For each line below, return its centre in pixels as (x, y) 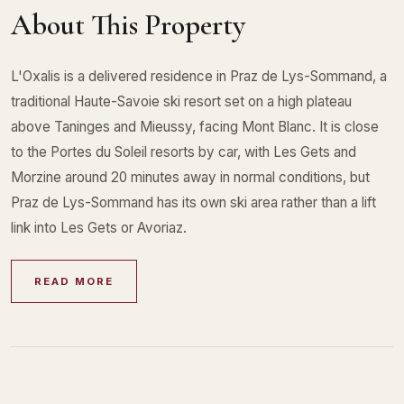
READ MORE (74, 282)
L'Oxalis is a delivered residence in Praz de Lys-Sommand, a (199, 76)
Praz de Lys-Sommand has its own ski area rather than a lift (193, 202)
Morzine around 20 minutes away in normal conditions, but (190, 177)
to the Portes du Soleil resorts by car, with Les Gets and (184, 151)
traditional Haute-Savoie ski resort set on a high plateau (181, 101)
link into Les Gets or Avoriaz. (99, 227)
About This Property (128, 25)
